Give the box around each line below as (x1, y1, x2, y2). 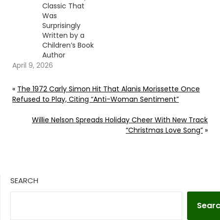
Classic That (42, 1, 84, 11)
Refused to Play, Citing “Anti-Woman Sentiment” (12, 94, 179, 105)
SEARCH (10, 175, 38, 186)
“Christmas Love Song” (126, 125, 203, 136)
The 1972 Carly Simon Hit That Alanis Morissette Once (17, 84, 200, 94)
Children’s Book (42, 40, 94, 51)
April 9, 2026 (12, 60, 53, 71)
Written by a (42, 30, 84, 41)
